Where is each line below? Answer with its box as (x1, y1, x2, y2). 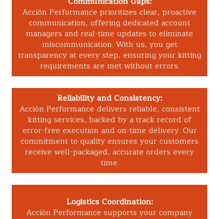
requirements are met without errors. (40, 60, 179, 73)
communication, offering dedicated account (29, 17, 190, 30)
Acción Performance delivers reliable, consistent (19, 103, 200, 116)
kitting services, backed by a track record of (27, 113, 192, 127)
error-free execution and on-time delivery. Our (22, 124, 197, 137)
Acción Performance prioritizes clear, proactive (22, 6, 197, 19)
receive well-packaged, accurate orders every (25, 146, 194, 159)
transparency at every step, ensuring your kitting (18, 49, 201, 62)
